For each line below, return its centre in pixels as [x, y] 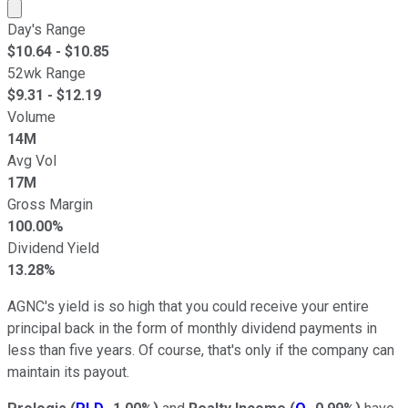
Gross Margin [50, 204]
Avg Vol [32, 160]
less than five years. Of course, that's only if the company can [201, 350]
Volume [31, 117]
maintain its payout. [68, 372]
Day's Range [46, 29]
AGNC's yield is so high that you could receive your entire [188, 306]
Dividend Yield [53, 248]
